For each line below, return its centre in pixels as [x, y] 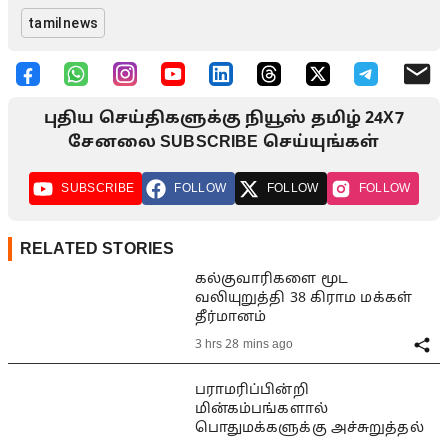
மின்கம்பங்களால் [261, 409]
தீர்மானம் [230, 318]
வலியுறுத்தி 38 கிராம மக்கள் [303, 299]
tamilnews [63, 23]
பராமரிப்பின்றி [251, 390]
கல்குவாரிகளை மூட [271, 280]
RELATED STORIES [97, 249]
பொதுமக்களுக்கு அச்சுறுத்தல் [309, 428]
